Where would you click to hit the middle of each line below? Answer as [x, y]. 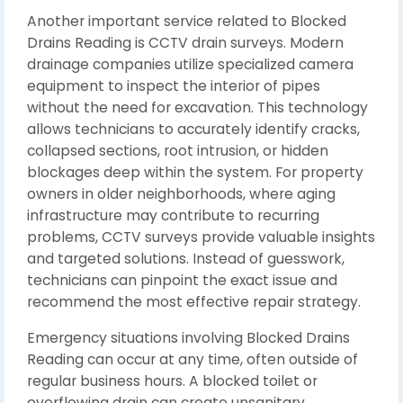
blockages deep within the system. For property [195, 172]
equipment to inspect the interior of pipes [174, 86]
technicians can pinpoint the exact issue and [182, 280]
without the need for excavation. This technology [197, 107]
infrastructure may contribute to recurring [173, 215]
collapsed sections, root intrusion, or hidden [178, 151]
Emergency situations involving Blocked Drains [188, 338]
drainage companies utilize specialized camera [190, 64]
